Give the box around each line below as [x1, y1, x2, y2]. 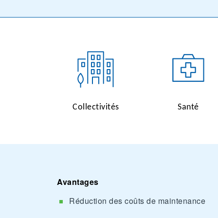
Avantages [57, 176, 99, 187]
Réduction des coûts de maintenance [69, 195, 205, 206]
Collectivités [73, 102, 119, 112]
